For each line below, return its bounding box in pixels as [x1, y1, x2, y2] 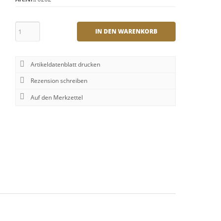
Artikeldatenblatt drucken [31, 60, 101, 69]
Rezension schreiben [31, 76, 88, 85]
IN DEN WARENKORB [95, 27, 157, 36]
